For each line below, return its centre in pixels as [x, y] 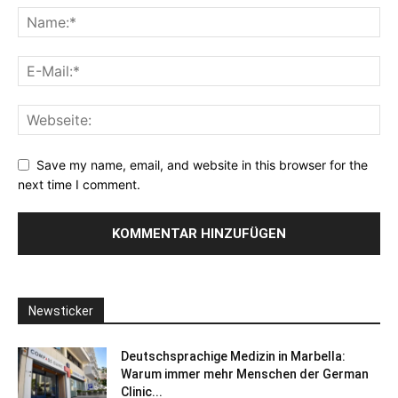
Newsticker [61, 311]
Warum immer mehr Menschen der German [245, 374]
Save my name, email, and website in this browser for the [202, 164]
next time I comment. [79, 185]
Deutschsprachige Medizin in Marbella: [233, 357]
